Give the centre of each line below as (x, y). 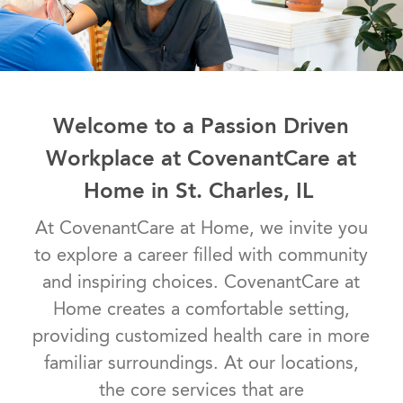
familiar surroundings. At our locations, (201, 363)
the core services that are (201, 390)
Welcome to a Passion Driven (201, 126)
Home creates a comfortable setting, (201, 309)
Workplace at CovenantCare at (201, 158)
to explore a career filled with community (201, 255)
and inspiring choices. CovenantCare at (201, 282)
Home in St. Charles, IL (201, 191)
